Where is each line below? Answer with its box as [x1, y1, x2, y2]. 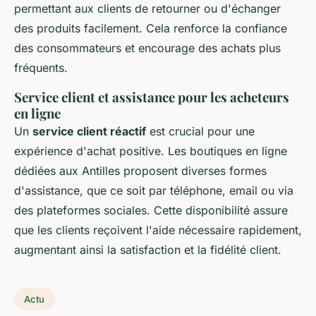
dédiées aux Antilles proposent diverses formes [14, 164, 267, 178]
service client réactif [32, 124, 146, 138]
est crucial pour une [146, 124, 255, 138]
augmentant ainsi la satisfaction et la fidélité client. [14, 243, 281, 257]
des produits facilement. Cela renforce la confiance [14, 21, 287, 35]
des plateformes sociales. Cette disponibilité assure [14, 203, 288, 217]
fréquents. [14, 61, 68, 75]
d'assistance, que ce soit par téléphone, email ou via [14, 183, 293, 197]
